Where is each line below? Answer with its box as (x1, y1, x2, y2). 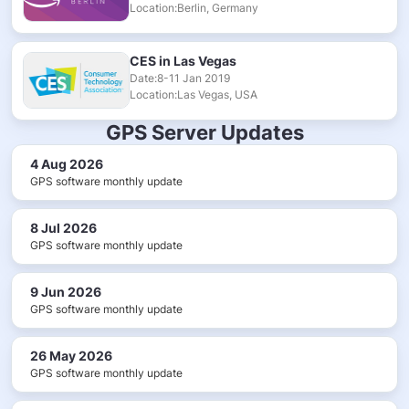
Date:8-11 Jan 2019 (130, 70, 230, 85)
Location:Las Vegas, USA (130, 87, 257, 101)
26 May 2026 (30, 347, 112, 363)
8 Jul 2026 (30, 219, 97, 236)
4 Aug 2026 (30, 155, 103, 172)
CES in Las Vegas (130, 52, 236, 68)
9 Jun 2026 (30, 283, 101, 299)
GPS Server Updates (105, 120, 304, 144)
